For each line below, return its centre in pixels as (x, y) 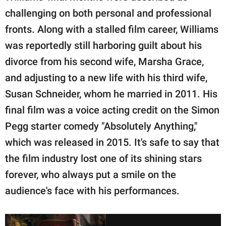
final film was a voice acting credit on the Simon (112, 110)
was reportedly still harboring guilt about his (103, 45)
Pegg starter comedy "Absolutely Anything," (101, 126)
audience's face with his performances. (92, 190)
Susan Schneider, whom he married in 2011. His (111, 94)
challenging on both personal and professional (108, 13)
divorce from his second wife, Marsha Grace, (104, 61)
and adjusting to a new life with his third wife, (106, 77)
